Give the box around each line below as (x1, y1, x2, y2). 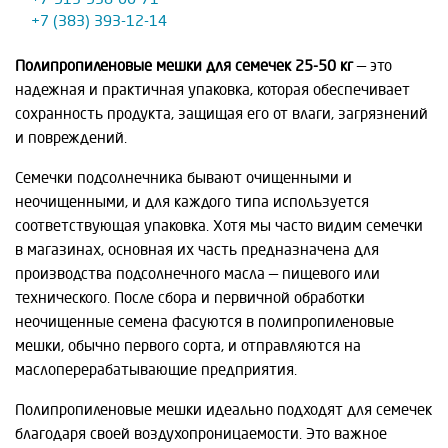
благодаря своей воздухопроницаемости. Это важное (15, 424, 387, 443)
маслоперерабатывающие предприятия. (15, 360, 297, 379)
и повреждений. (15, 128, 127, 147)
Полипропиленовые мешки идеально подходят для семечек (15, 400, 432, 419)
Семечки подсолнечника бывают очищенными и (15, 168, 352, 187)
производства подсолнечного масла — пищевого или (15, 264, 380, 283)
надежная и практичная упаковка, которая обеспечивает (15, 80, 410, 99)
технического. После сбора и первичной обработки (15, 288, 365, 307)
